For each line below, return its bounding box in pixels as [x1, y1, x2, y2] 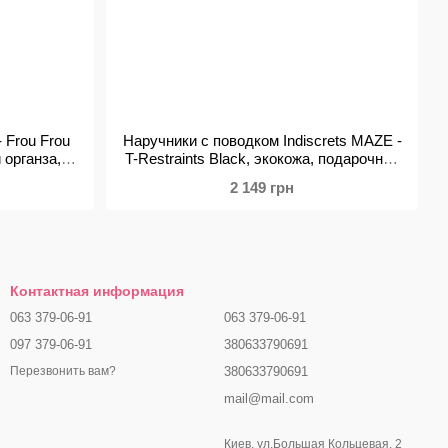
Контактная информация [10, 283, 184, 299]
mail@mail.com [224, 391, 314, 406]
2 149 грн [230, 179, 294, 196]
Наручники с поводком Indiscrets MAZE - [122, 132, 402, 149]
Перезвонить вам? [10, 364, 116, 379]
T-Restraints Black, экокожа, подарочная [125, 150, 399, 167]
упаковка [231, 168, 293, 185]
